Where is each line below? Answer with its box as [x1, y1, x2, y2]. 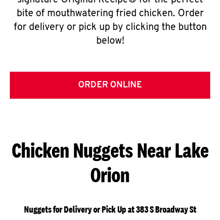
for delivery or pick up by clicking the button [13, 23, 207, 32]
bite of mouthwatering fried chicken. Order [16, 9, 204, 19]
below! [96, 36, 124, 46]
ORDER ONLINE [78, 81, 142, 90]
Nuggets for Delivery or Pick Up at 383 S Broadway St [24, 204, 196, 215]
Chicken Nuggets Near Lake [11, 138, 209, 162]
